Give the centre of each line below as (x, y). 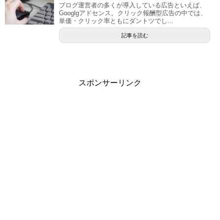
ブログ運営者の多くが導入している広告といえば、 (132, 5)
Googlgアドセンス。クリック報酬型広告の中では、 (133, 13)
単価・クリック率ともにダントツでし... (116, 21)
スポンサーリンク (110, 82)
